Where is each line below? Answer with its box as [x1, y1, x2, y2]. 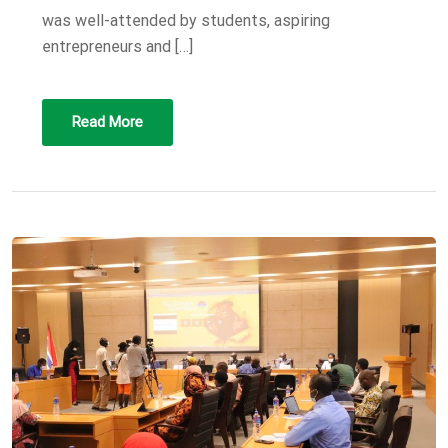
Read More [72, 113, 143, 132]
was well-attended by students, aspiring [42, 11, 330, 31]
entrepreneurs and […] [42, 37, 193, 57]
